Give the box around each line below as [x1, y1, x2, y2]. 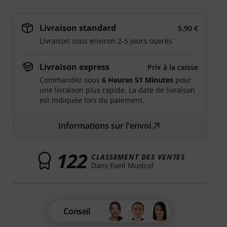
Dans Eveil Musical [91, 160, 154, 170]
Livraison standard [40, 22, 117, 33]
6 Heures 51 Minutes [102, 75, 174, 85]
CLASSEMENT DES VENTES [91, 152, 185, 162]
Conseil [63, 206, 90, 217]
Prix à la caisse [147, 62, 198, 72]
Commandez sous [40, 75, 102, 85]
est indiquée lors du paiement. [40, 95, 145, 105]
